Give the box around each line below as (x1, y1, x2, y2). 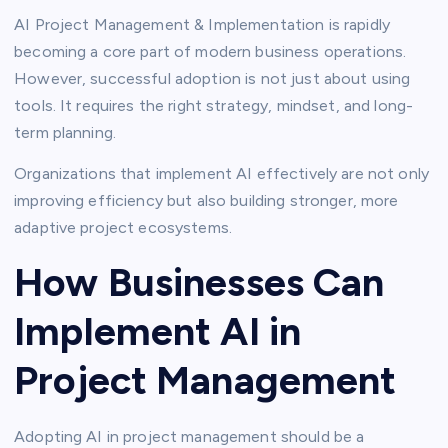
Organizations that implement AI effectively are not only (14, 163, 429, 183)
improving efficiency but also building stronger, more (14, 190, 399, 210)
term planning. (14, 122, 117, 142)
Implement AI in (14, 307, 302, 356)
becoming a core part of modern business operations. (14, 41, 407, 61)
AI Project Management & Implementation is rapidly (14, 14, 390, 34)
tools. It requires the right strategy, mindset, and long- (14, 95, 414, 115)
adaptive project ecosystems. (14, 217, 233, 237)
